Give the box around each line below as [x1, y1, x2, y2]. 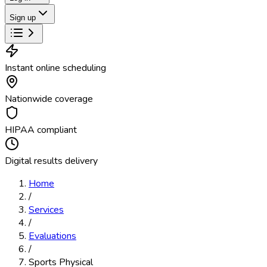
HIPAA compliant [5, 123, 77, 136]
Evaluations [29, 229, 76, 243]
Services [29, 203, 64, 216]
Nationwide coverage [5, 92, 93, 105]
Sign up [10, 13, 36, 22]
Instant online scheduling [5, 61, 106, 74]
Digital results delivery [5, 154, 98, 167]
